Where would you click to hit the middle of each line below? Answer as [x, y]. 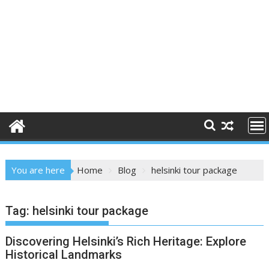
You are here [38, 170]
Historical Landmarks [64, 255]
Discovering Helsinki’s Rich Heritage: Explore [126, 241]
